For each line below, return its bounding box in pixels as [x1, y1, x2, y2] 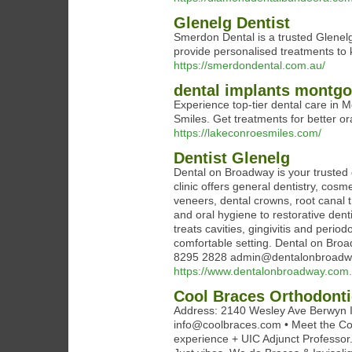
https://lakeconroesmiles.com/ [174, 126, 321, 139]
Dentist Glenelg [174, 149, 290, 167]
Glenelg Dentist [174, 14, 290, 31]
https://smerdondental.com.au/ [174, 59, 325, 71]
